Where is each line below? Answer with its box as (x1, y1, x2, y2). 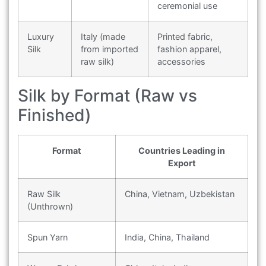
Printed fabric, (157, 31, 213, 42)
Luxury (27, 31, 54, 42)
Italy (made (81, 31, 125, 42)
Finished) (18, 105, 91, 126)
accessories (157, 56, 205, 67)
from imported (81, 44, 138, 55)
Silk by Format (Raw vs (18, 85, 197, 106)
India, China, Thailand (125, 232, 210, 243)
